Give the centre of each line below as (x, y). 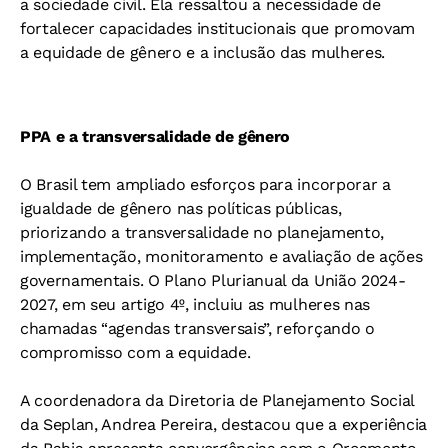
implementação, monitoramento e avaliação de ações (221, 257)
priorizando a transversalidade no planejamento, (202, 233)
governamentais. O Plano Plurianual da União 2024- (213, 281)
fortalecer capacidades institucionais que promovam (217, 29)
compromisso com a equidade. (135, 353)
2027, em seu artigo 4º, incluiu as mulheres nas (195, 305)
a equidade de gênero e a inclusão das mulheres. (202, 53)
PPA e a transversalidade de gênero (155, 137)
